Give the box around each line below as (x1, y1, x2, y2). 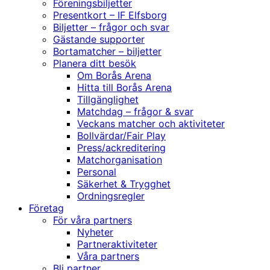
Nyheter (77, 226, 113, 239)
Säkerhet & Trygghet (77, 178, 171, 190)
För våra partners (53, 214, 132, 227)
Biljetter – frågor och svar (53, 21, 169, 34)
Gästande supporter (53, 33, 145, 46)
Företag (29, 202, 64, 215)
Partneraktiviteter (77, 238, 157, 251)
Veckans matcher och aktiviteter (77, 118, 225, 130)
